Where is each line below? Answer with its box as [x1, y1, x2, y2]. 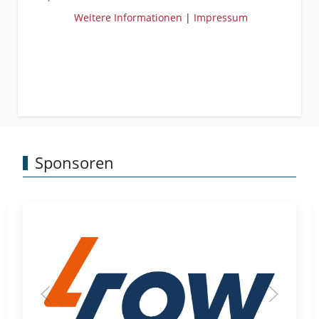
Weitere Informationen [73, 10, 182, 24]
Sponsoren [34, 151, 114, 174]
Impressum [193, 10, 248, 24]
